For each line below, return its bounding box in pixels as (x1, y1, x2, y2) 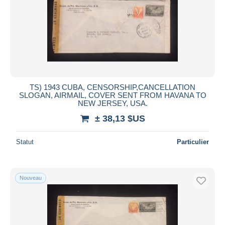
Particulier (177, 138, 209, 146)
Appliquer (97, 21, 128, 30)
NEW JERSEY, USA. (77, 98, 148, 107)
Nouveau (20, 174, 42, 181)
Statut (16, 138, 34, 146)
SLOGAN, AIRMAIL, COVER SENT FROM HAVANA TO (19, 90, 206, 99)
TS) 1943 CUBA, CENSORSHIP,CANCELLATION (30, 82, 195, 91)
